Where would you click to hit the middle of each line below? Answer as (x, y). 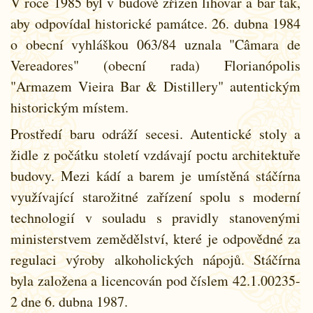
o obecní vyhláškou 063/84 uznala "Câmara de (155, 44)
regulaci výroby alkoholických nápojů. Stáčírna (155, 259)
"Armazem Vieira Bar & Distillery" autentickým (155, 86)
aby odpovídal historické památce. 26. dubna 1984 (155, 23)
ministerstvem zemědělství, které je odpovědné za (155, 238)
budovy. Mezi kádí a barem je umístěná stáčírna (155, 175)
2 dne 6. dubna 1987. (69, 301)
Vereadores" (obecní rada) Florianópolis (155, 65)
